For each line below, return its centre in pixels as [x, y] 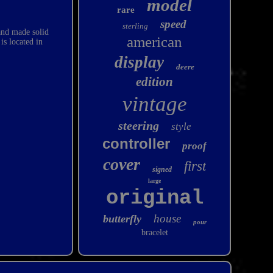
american [155, 42]
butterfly [122, 219]
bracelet [154, 232]
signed [162, 169]
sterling [136, 26]
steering [138, 126]
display [140, 62]
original [154, 198]
